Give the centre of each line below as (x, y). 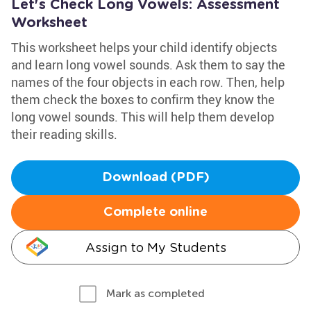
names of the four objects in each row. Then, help (148, 82)
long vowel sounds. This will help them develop (143, 117)
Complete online (155, 212)
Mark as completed (155, 293)
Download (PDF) (155, 178)
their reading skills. (64, 134)
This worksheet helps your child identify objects (144, 47)
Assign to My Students (155, 247)
